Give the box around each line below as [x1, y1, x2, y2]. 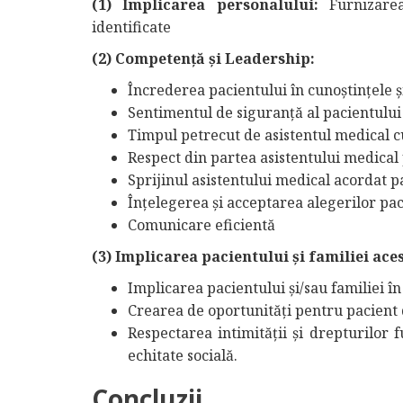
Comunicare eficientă [128, 215, 275, 235]
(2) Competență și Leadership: [92, 49, 315, 68]
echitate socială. [128, 345, 237, 365]
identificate [92, 17, 171, 37]
